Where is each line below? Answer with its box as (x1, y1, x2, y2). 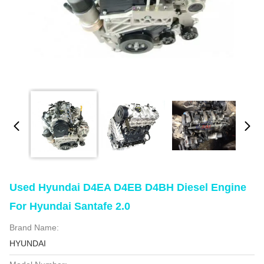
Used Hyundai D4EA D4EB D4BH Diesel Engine (9, 181, 246, 193)
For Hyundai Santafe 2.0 (9, 200, 130, 212)
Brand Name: (9, 223, 59, 232)
